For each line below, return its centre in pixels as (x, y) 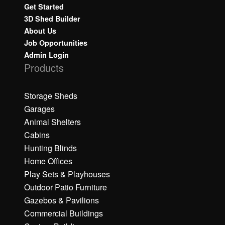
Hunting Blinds (50, 148)
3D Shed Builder (52, 19)
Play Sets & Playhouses (67, 174)
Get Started (44, 7)
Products (44, 68)
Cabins (37, 135)
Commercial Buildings (64, 213)
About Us (40, 31)
